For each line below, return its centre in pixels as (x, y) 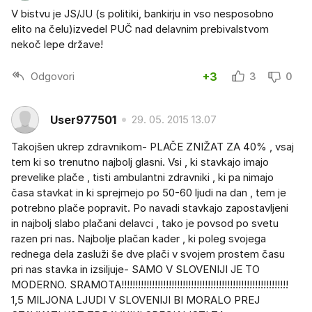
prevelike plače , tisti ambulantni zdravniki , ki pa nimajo (142, 178)
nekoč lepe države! (57, 45)
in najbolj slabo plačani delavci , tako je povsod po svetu (145, 224)
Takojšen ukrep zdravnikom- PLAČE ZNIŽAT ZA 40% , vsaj (153, 147)
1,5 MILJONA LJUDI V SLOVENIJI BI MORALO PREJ (135, 300)
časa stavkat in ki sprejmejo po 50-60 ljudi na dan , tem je (149, 193)
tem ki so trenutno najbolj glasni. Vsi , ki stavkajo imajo (140, 162)
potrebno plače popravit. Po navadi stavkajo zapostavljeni (150, 208)
